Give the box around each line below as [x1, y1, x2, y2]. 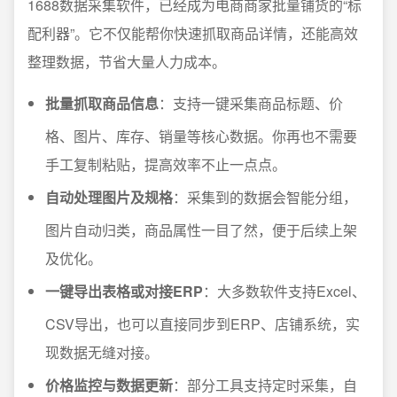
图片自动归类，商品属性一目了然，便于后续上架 [45, 219, 357, 240]
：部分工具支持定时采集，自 [173, 374, 357, 395]
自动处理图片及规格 [45, 186, 173, 207]
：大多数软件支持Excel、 [203, 280, 366, 301]
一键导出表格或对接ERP [45, 280, 203, 301]
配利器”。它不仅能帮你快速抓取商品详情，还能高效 [27, 22, 358, 43]
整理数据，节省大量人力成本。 [27, 51, 226, 72]
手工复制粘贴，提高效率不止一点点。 [45, 153, 286, 175]
